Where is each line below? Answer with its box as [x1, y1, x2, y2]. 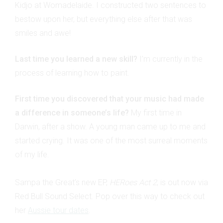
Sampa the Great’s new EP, [15, 177, 110, 187]
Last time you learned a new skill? [15, 54, 137, 64]
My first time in [129, 108, 182, 117]
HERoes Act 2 [110, 177, 157, 187]
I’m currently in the [137, 54, 203, 64]
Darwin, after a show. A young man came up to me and [15, 121, 206, 131]
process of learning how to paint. [15, 68, 129, 78]
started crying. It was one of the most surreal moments [15, 135, 208, 145]
